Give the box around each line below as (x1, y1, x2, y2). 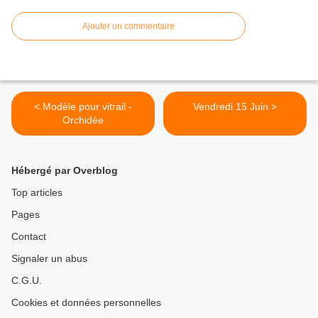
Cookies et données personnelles (11, 297, 161, 308)
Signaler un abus (11, 253, 87, 264)
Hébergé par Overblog (11, 165, 118, 176)
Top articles (11, 187, 62, 198)
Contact (11, 231, 46, 242)
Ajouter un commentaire (82, 21, 175, 31)
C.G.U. (11, 275, 42, 286)
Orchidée (62, 114, 104, 126)
